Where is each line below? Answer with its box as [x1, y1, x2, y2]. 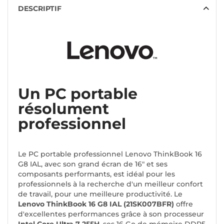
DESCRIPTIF [18, 4, 61, 13]
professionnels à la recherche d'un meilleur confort [18, 179, 203, 189]
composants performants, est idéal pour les [18, 169, 175, 179]
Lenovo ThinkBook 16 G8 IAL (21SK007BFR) [18, 199, 174, 209]
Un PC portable [18, 84, 137, 103]
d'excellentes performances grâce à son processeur [18, 209, 204, 219]
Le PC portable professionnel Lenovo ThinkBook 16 [18, 149, 202, 159]
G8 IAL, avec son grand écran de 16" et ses [18, 159, 167, 169]
